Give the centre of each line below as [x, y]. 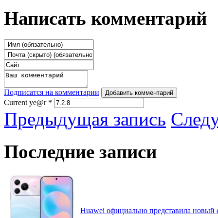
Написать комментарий [105, 18]
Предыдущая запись [85, 119]
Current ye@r [26, 103]
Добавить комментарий [139, 93]
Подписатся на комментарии [52, 92]
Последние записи [80, 151]
